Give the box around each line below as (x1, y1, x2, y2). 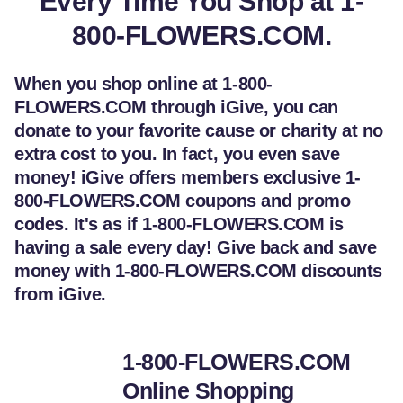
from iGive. (14, 284, 106, 305)
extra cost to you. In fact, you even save (14, 144, 340, 165)
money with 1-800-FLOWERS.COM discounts (14, 261, 382, 282)
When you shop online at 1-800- (14, 74, 273, 94)
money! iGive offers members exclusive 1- (14, 167, 361, 188)
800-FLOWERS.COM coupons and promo (14, 191, 351, 211)
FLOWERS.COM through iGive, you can (14, 97, 338, 118)
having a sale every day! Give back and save (14, 237, 377, 258)
